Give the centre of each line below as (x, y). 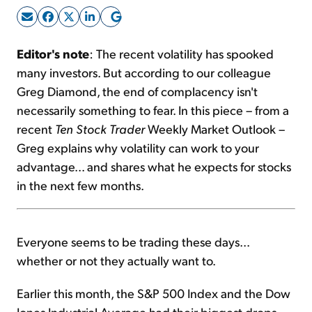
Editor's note (53, 53)
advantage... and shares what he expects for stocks (154, 166)
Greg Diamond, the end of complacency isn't (137, 91)
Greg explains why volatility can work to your (138, 147)
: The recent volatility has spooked (181, 53)
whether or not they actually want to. (116, 260)
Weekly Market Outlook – (215, 128)
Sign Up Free (156, 40)
